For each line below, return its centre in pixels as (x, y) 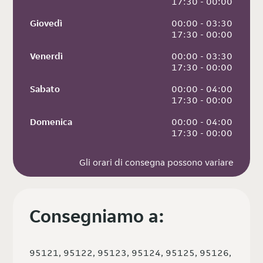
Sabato (45, 89)
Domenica (51, 122)
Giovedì (46, 23)
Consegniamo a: (97, 216)
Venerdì (47, 56)
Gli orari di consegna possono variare (156, 163)
